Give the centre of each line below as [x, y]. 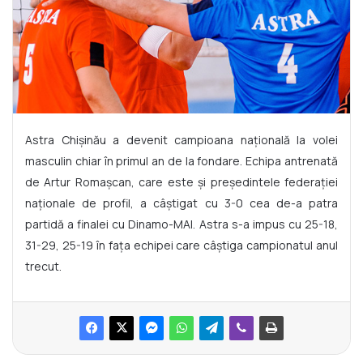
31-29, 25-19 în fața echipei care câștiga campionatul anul [181, 245]
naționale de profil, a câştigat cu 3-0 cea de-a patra [181, 203]
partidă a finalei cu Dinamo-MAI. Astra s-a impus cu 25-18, [181, 224]
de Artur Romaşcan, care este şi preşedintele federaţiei [181, 181]
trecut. [43, 266]
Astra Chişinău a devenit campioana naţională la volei [181, 139]
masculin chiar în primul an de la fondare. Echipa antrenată [181, 160]
